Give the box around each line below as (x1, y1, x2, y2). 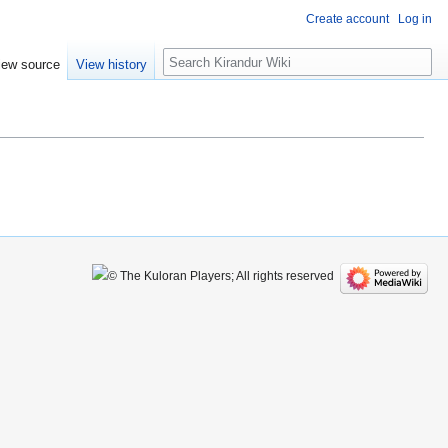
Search (162, 47, 229, 70)
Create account (306, 12, 389, 26)
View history (76, 57, 148, 73)
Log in (398, 12, 432, 26)
